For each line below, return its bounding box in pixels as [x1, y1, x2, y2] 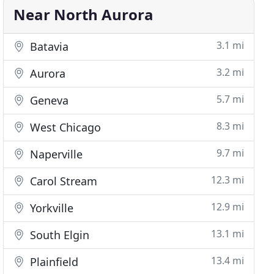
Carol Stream [27, 174, 98, 188]
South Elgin [27, 228, 90, 242]
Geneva [27, 93, 69, 108]
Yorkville [27, 201, 74, 215]
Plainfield [27, 254, 79, 269]
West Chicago [27, 120, 102, 135]
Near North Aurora [13, 4, 154, 24]
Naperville [27, 147, 83, 161]
